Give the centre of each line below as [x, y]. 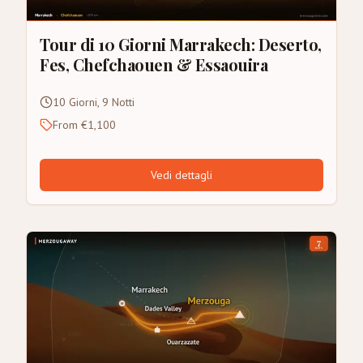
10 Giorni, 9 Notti [94, 102]
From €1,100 [84, 125]
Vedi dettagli [181, 175]
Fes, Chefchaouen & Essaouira [154, 65]
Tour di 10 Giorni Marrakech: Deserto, [181, 45]
